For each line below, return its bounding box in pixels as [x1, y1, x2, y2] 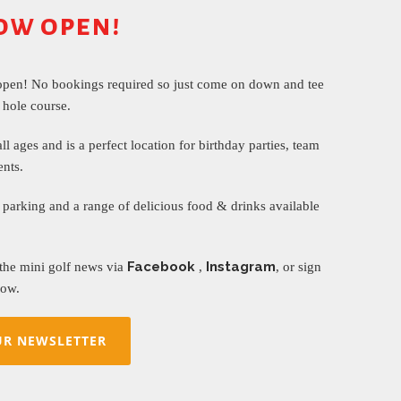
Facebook [127, 259, 199, 275]
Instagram [206, 259, 276, 275]
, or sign [276, 260, 321, 274]
